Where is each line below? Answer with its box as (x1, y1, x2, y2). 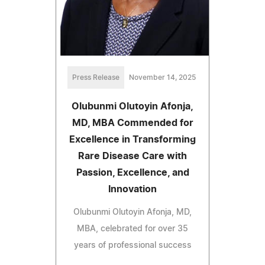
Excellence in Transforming (69, 135, 196, 145)
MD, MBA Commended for (72, 118, 193, 128)
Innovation (108, 185, 157, 195)
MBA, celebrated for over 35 (77, 225, 188, 234)
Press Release (72, 74, 119, 82)
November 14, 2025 (128, 74, 196, 82)
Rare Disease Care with (78, 151, 187, 161)
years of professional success (73, 241, 192, 250)
